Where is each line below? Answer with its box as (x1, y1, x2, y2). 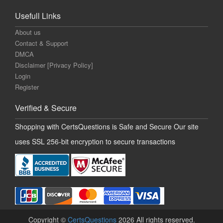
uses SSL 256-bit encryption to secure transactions (15, 136, 175, 147)
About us (15, 27, 41, 37)
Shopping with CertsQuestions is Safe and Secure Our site (15, 121, 199, 132)
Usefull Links (15, 10, 61, 22)
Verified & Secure (15, 102, 77, 114)
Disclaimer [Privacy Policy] (15, 60, 93, 70)
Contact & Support (15, 38, 68, 48)
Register (15, 82, 39, 92)
